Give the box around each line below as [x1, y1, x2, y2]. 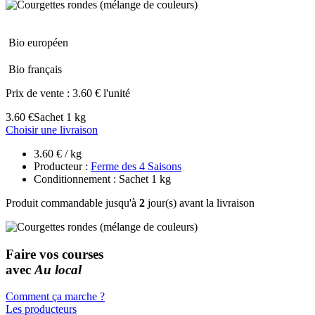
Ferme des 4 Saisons [91, 160, 181, 172]
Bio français [8, 63, 62, 75]
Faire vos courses [6, 246, 103, 262]
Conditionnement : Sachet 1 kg [34, 172, 171, 185]
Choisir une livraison [6, 123, 98, 136]
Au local [34, 262, 82, 277]
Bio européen [8, 36, 68, 49]
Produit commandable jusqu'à [6, 196, 139, 209]
